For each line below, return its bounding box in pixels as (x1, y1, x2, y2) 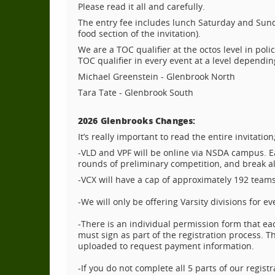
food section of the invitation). (77, 27, 201, 39)
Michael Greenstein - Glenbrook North (77, 70, 235, 82)
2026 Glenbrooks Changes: (77, 114, 196, 126)
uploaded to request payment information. (77, 239, 254, 252)
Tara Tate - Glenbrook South (77, 86, 193, 98)
